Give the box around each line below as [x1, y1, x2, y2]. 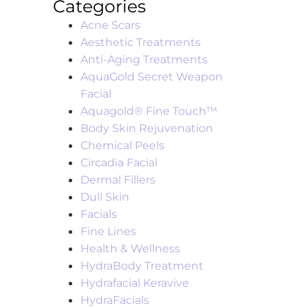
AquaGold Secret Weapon [80, 70, 223, 84]
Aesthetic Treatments [80, 36, 201, 49]
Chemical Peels [80, 139, 165, 153]
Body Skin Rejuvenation [80, 122, 214, 135]
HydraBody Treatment [80, 259, 204, 273]
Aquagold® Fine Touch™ [80, 104, 218, 118]
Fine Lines [80, 225, 137, 239]
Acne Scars [80, 19, 141, 32]
